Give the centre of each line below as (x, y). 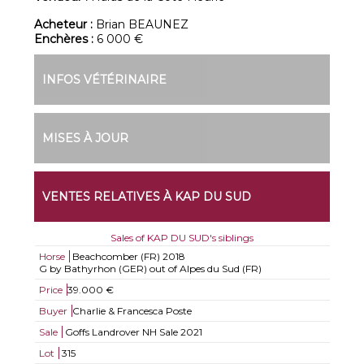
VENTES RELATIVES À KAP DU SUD (147, 197)
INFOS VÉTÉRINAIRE (105, 80)
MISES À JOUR (86, 138)
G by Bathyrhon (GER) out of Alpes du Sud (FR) (150, 269)
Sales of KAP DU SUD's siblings (182, 238)
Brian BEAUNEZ (143, 24)
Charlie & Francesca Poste (132, 311)
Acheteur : (65, 24)
